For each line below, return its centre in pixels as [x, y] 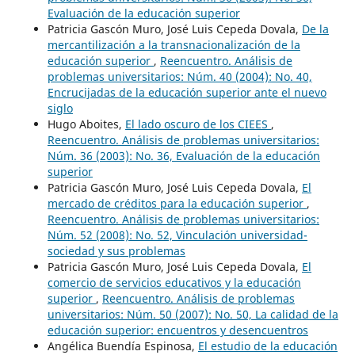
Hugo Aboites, [86, 124]
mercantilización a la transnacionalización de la [174, 44]
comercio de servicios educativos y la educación [174, 282]
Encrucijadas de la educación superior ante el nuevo [187, 92]
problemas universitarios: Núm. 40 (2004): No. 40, [179, 76]
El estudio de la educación [267, 345]
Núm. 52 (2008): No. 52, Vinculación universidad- [177, 235]
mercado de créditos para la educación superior [177, 203]
